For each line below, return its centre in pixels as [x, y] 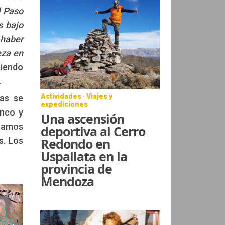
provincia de [77, 168]
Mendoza [68, 181]
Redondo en [76, 143]
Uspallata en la [84, 156]
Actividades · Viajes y [77, 96]
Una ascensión [83, 118]
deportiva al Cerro [93, 131]
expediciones [65, 104]
